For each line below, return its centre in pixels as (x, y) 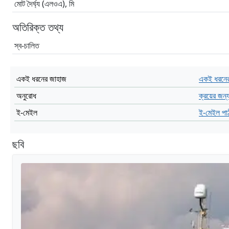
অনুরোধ (26, 96)
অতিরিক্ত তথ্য (38, 27)
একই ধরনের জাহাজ (41, 79)
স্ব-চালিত (27, 45)
